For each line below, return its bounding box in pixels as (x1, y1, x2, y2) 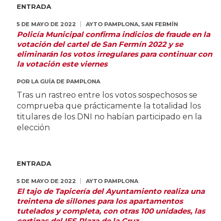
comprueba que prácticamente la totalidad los (16, 101, 201, 110)
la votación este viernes (16, 59, 108, 69)
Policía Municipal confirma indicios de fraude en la (16, 30, 210, 39)
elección (16, 123, 50, 132)
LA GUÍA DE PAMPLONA (31, 78, 100, 85)
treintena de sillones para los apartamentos (16, 196, 183, 206)
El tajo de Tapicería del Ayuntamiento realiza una (16, 186, 205, 196)
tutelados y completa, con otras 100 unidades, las (16, 206, 205, 216)
